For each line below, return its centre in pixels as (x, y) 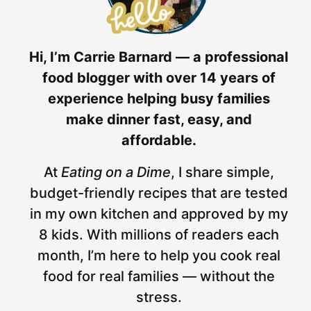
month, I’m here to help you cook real (159, 256)
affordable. (159, 141)
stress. (159, 297)
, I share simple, (222, 173)
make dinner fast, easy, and (159, 120)
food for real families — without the (159, 277)
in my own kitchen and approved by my (159, 214)
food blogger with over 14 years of (159, 78)
